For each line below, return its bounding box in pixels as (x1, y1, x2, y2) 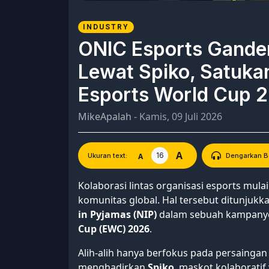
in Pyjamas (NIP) (78, 208, 157, 222)
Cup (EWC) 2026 (78, 222, 150, 236)
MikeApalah (78, 110, 131, 124)
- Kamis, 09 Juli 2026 (131, 110, 222, 124)
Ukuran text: (88, 151, 127, 160)
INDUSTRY (82, 22, 129, 31)
